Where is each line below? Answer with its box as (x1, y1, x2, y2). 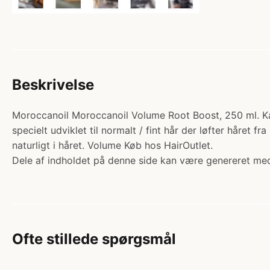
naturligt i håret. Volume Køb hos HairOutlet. (12, 139, 213, 151)
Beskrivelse (12, 75, 94, 93)
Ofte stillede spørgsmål (12, 230, 176, 248)
